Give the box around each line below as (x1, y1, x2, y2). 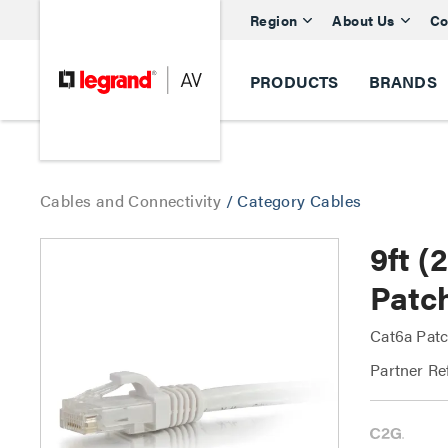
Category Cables (237, 189, 362, 212)
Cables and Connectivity (40, 189, 226, 212)
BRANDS (368, 70, 437, 93)
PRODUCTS (250, 70, 339, 93)
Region (250, 9, 298, 30)
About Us (332, 9, 395, 30)
